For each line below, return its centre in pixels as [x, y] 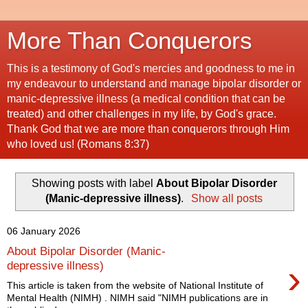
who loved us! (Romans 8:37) [78, 144]
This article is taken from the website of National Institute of [135, 285]
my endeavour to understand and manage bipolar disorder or [154, 84]
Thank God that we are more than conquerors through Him [148, 129]
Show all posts [227, 198]
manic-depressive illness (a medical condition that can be [146, 99]
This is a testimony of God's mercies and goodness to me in [151, 68]
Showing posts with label [93, 183]
